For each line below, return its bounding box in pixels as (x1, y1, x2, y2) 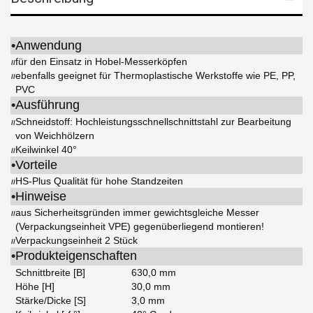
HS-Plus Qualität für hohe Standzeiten (15, 175, 183, 187)
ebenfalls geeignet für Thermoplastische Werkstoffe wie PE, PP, (15, 70, 296, 82)
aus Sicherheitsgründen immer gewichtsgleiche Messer (15, 207, 259, 219)
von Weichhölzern (15, 130, 94, 142)
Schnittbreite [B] (15, 267, 85, 279)
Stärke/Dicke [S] (15, 295, 86, 307)
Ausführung (15, 98, 80, 112)
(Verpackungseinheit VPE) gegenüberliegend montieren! (15, 221, 264, 233)
